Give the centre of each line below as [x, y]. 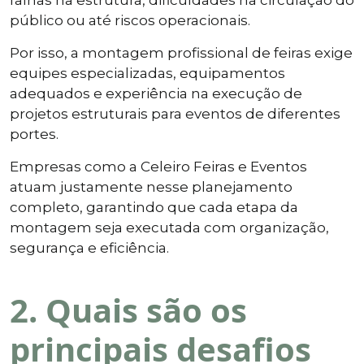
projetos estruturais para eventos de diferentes [175, 113]
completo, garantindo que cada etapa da [154, 207]
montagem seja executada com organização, [169, 227]
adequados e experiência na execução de [156, 93]
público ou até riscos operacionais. [130, 20]
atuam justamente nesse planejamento [151, 186]
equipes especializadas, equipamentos [147, 73]
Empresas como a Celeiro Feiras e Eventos [158, 166]
